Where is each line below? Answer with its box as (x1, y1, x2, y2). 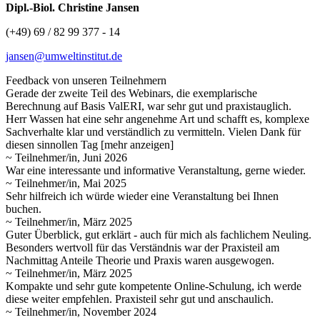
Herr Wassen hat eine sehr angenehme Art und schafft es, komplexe (6, 112, 309, 125)
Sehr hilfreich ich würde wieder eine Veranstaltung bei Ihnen (6, 189, 279, 202)
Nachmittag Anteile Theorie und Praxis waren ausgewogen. (6, 254, 274, 266)
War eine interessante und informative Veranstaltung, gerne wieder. (6, 164, 306, 176)
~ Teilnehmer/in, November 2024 (6, 305, 156, 318)
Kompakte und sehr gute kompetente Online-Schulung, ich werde (6, 279, 301, 292)
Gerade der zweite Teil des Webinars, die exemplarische (6, 86, 257, 99)
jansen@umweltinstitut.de (6, 49, 122, 62)
